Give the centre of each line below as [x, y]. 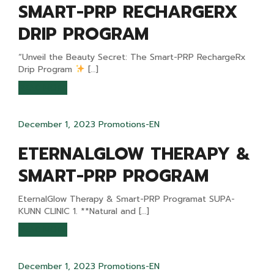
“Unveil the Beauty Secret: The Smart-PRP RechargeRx [132, 57]
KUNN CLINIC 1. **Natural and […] [84, 211]
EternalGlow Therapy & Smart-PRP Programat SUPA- [127, 199]
